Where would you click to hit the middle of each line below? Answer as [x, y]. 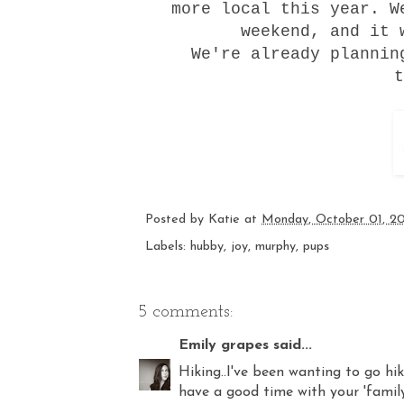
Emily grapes [224, 345]
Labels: [168, 246]
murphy [275, 246]
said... [290, 345]
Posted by [177, 219]
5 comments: [186, 312]
